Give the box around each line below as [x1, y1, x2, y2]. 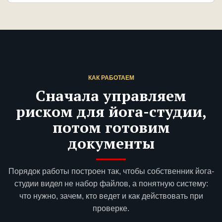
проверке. [93, 204, 129, 213]
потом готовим [52, 117, 170, 138]
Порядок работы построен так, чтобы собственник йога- [8, 167, 214, 176]
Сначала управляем [36, 86, 186, 106]
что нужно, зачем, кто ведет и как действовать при [19, 192, 203, 201]
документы [67, 133, 155, 154]
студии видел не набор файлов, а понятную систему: [14, 179, 208, 188]
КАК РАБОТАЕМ [88, 74, 134, 82]
